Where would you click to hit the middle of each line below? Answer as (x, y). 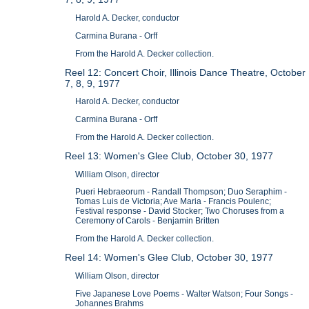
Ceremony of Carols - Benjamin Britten (148, 221)
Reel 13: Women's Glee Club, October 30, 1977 (169, 156)
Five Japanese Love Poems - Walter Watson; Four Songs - (185, 293)
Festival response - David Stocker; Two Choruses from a (180, 211)
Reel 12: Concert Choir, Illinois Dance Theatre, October (186, 72)
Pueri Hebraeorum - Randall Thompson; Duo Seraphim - (181, 192)
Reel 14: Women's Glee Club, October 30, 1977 (169, 257)
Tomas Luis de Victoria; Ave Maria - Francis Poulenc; (173, 202)
